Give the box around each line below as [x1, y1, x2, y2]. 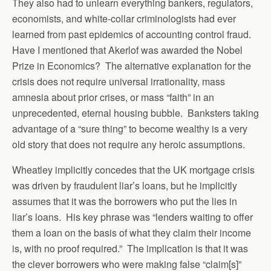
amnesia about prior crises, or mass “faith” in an [12, 90, 214, 104]
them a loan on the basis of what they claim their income [12, 226, 251, 240]
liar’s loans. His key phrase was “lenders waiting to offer [12, 210, 253, 224]
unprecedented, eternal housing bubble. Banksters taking [12, 106, 259, 120]
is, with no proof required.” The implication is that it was [12, 241, 248, 255]
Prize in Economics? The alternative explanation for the [12, 59, 251, 73]
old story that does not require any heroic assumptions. [12, 137, 245, 151]
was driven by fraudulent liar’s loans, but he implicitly [12, 178, 237, 192]
